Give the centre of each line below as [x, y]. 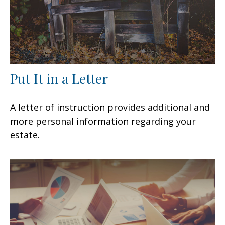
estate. [25, 134]
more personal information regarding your [103, 121]
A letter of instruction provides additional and [110, 107]
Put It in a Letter [59, 78]
